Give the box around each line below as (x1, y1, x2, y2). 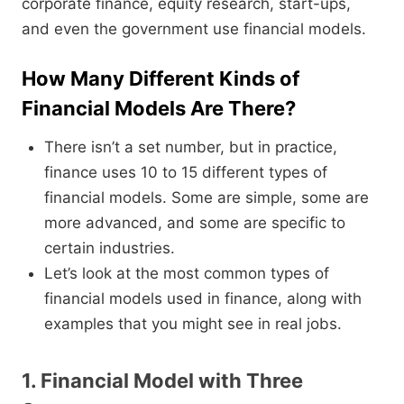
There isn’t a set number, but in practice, (44, 138, 337, 157)
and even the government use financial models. (22, 20, 366, 39)
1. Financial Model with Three (22, 369, 303, 393)
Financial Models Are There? (22, 96, 296, 121)
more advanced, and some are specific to (44, 214, 345, 233)
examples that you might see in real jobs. (44, 315, 342, 334)
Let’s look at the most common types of (44, 264, 329, 283)
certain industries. (44, 239, 175, 258)
